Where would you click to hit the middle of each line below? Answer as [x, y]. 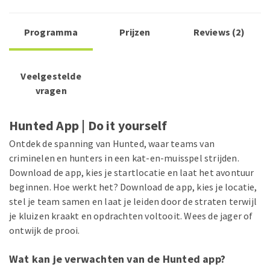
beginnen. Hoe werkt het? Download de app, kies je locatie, [133, 187]
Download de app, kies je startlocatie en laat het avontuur [132, 173]
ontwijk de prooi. [45, 231]
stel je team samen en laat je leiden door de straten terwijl [133, 202]
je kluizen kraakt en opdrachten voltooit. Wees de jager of [131, 216]
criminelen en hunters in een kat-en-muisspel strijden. [124, 158]
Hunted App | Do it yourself [88, 126]
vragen [51, 91]
